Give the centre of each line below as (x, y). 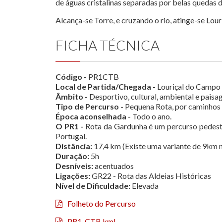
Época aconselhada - (93, 116)
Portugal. (71, 136)
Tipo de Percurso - (89, 107)
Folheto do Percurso (102, 204)
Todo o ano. (151, 116)
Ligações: (73, 176)
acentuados (113, 166)
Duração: (72, 156)
